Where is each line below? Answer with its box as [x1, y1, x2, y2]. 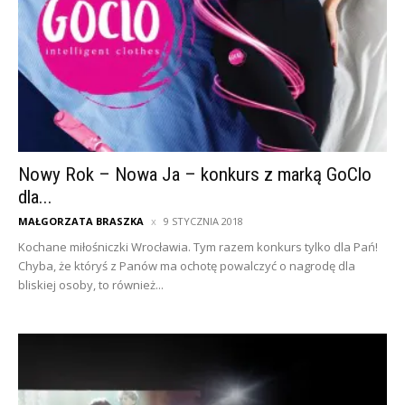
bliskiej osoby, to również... [18, 276, 164, 293]
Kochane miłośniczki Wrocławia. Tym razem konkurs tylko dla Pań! [18, 238, 378, 255]
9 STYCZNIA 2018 [164, 213, 243, 228]
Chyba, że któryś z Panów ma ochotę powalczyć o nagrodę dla [18, 257, 355, 274]
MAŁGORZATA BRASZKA [18, 213, 144, 228]
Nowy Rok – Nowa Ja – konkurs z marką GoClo [18, 163, 372, 185]
